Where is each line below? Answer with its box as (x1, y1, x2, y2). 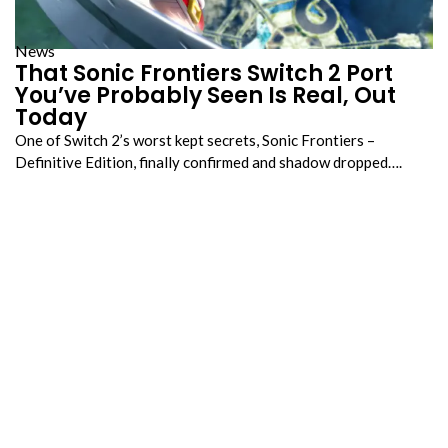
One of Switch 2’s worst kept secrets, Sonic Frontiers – (15, 131, 375, 150)
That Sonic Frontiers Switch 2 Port (15, 58, 393, 90)
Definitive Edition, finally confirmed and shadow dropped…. (15, 153, 402, 172)
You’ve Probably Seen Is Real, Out (15, 80, 396, 112)
